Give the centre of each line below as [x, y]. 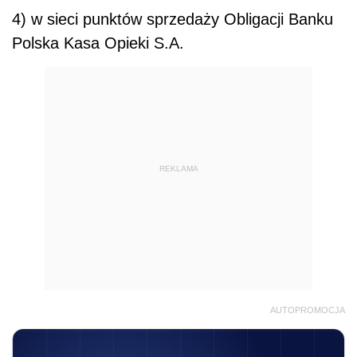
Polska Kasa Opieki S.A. [98, 43]
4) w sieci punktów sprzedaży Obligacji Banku [173, 20]
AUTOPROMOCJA [308, 310]
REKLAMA [178, 168]
